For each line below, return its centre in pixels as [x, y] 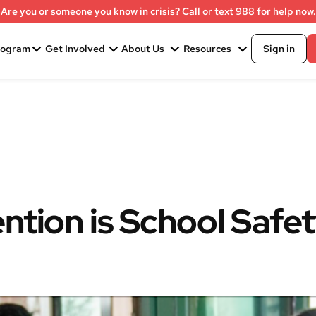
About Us [142, 49]
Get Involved [75, 49]
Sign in [279, 49]
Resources [207, 49]
